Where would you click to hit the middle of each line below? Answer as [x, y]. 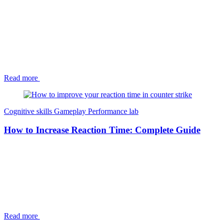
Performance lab [113, 111]
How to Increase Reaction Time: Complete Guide [102, 130]
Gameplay [71, 111]
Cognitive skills [29, 111]
